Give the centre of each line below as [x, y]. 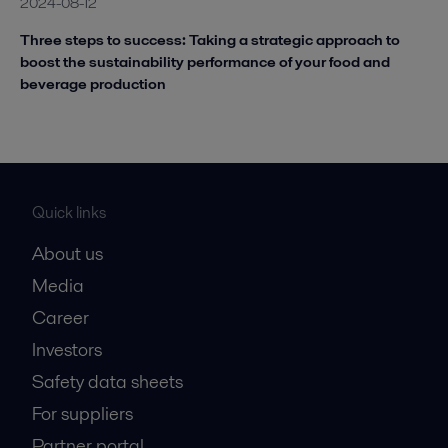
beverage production [93, 83]
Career [60, 317]
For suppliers [82, 413]
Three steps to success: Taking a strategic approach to [210, 39]
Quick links [69, 212]
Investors [67, 349]
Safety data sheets [107, 381]
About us [67, 253]
